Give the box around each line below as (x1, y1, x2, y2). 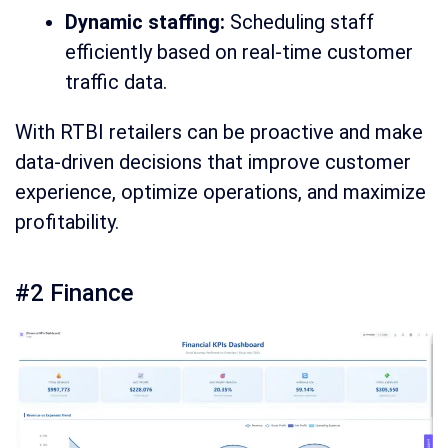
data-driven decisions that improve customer (15, 149, 411, 174)
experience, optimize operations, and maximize (15, 179, 426, 204)
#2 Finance (15, 278, 134, 307)
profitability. (15, 209, 119, 234)
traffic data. (65, 69, 167, 94)
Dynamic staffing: (65, 9, 225, 34)
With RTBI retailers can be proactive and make (15, 119, 423, 144)
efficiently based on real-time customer (65, 39, 413, 64)
